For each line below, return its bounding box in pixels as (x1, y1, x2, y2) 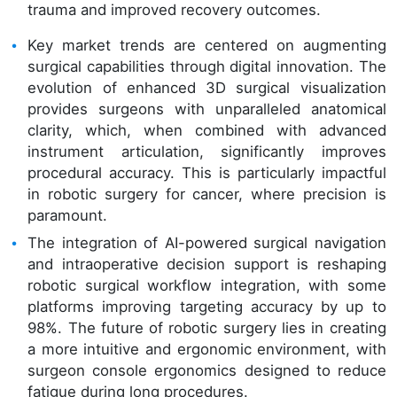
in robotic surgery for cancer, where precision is (27, 184, 386, 203)
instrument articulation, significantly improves (27, 142, 386, 160)
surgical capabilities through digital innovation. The (27, 57, 386, 75)
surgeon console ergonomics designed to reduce (27, 361, 386, 379)
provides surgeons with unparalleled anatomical (27, 99, 386, 118)
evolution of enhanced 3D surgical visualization (27, 78, 386, 97)
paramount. (27, 206, 108, 224)
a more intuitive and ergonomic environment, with (27, 339, 386, 358)
